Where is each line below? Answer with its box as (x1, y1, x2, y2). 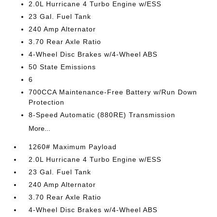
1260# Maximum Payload (29, 143, 117, 151)
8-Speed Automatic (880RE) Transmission (29, 111, 176, 119)
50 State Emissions (29, 63, 96, 71)
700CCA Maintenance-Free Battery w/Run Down (29, 88, 198, 96)
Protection (29, 98, 65, 106)
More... (29, 124, 51, 132)
